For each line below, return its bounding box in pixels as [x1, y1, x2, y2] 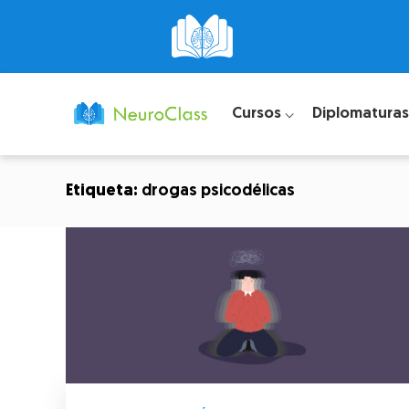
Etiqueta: [66, 183, 142, 200]
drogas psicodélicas [142, 183, 295, 200]
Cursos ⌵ [231, 105, 294, 121]
